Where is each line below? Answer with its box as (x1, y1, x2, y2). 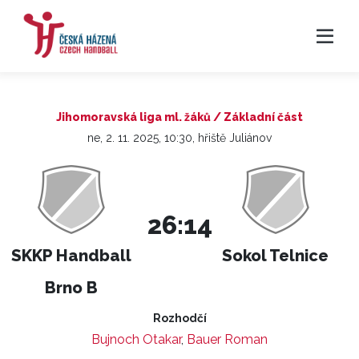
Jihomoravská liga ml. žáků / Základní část (56, 111, 303, 123)
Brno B (45, 278, 99, 297)
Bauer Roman (187, 332, 268, 347)
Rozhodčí (152, 312, 207, 325)
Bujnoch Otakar (91, 332, 181, 347)
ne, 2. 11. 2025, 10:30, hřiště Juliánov (87, 131, 272, 144)
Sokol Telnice (222, 246, 329, 265)
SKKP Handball (11, 246, 132, 265)
